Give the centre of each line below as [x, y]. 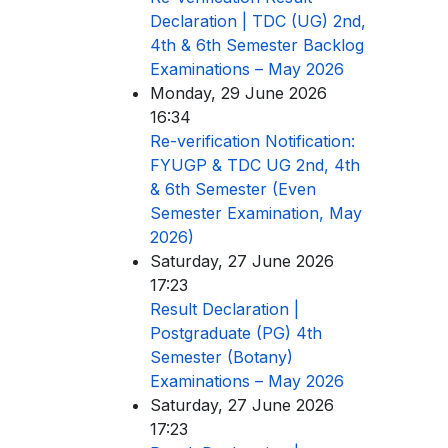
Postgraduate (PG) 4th [236, 332]
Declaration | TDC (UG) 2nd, [258, 20]
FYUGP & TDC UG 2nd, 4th [255, 164]
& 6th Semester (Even [233, 188]
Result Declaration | [224, 308]
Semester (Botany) [221, 356]
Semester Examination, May [256, 212]
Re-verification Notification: [252, 140]
